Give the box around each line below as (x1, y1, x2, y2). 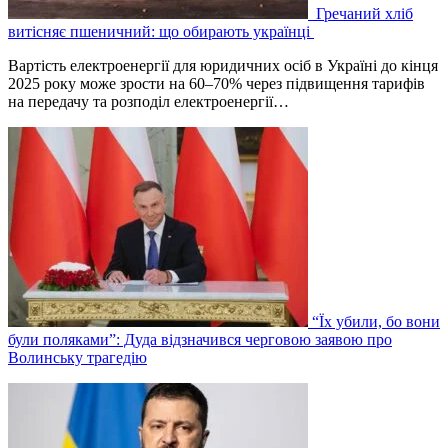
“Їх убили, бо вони (312, 312, 440, 330)
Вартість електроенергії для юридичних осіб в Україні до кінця (8, 56, 438, 74)
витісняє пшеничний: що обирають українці (8, 22, 314, 40)
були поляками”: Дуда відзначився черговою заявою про (8, 330, 392, 348)
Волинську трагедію (8, 348, 147, 366)
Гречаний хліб (312, 4, 413, 22)
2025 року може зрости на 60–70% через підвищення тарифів (8, 74, 425, 92)
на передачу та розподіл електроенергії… (8, 92, 289, 110)
